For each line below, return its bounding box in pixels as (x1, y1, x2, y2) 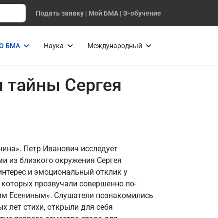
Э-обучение (123, 9, 161, 17)
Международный (88, 42, 142, 50)
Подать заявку (36, 9, 84, 17)
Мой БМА (89, 9, 118, 17)
